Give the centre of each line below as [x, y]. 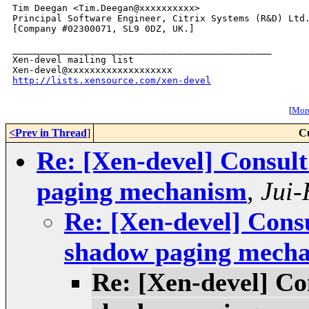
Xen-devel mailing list [73, 60]
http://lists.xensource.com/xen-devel [112, 81]
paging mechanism [142, 191]
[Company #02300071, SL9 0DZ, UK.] [103, 29]
